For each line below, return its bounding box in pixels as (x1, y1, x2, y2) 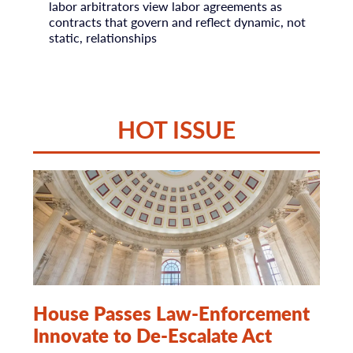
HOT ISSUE (117, 112, 236, 146)
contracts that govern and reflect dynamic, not (49, 12, 307, 31)
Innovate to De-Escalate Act (32, 321, 272, 348)
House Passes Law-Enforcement (32, 299, 310, 326)
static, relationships (49, 28, 158, 46)
